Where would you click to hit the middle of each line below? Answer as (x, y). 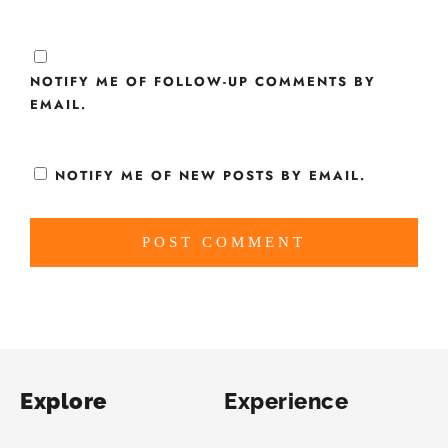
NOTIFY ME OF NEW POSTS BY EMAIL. (210, 175)
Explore (63, 400)
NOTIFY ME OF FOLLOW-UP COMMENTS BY (203, 82)
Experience (286, 400)
